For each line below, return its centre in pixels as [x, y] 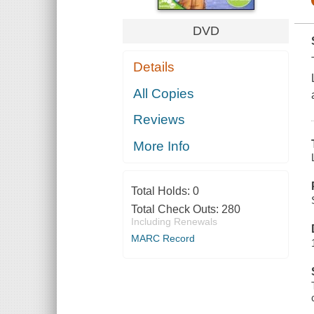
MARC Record [163, 238]
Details [154, 67]
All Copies [164, 93]
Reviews [159, 120]
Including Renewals [174, 221]
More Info [162, 146]
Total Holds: [162, 191]
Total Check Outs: [176, 209]
